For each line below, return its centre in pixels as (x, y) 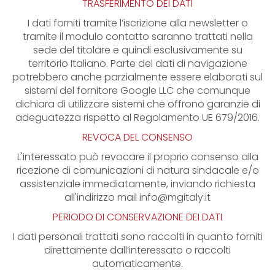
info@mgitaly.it (175, 197)
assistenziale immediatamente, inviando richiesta (137, 184)
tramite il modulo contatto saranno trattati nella (137, 37)
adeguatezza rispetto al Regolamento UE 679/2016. (137, 118)
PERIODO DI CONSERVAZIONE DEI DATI (137, 217)
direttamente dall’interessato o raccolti (137, 250)
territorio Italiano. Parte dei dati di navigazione (137, 64)
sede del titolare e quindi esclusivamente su (137, 50)
